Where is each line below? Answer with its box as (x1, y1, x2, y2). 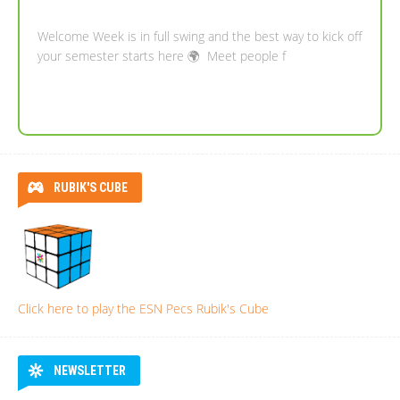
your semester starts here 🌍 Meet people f (37, 47, 286, 65)
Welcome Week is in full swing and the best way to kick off (37, 28, 362, 46)
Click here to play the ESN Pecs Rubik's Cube (18, 300, 269, 318)
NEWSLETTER (54, 363, 126, 379)
